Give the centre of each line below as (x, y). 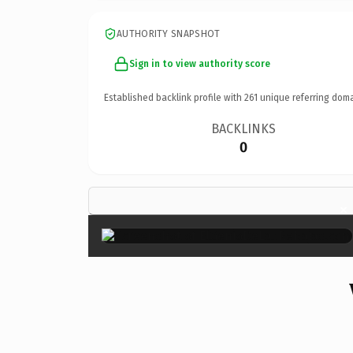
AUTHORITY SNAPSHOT (169, 33)
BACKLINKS (244, 128)
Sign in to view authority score (200, 63)
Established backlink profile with (174, 97)
